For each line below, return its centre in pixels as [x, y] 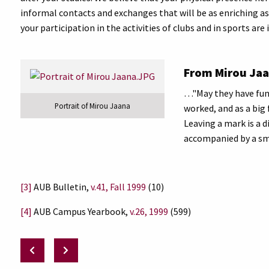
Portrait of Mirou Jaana [92, 106]
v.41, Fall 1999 [118, 187]
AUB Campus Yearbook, [81, 211]
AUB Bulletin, [61, 187]
